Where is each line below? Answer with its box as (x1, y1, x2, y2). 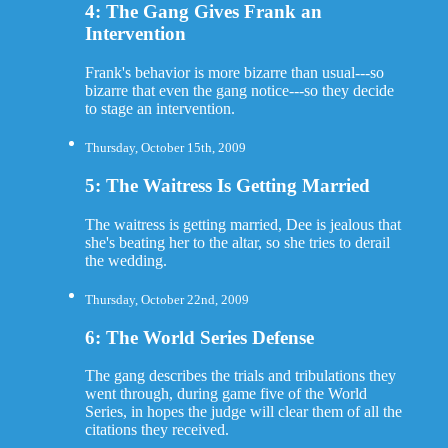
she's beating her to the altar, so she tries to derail (84, 233, 390, 251)
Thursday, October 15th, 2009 (84, 140, 246, 156)
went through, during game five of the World (84, 385, 367, 403)
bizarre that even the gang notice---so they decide (84, 82, 394, 99)
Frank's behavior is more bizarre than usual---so (84, 64, 384, 81)
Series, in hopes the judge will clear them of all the (84, 403, 402, 421)
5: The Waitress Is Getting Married (84, 174, 370, 196)
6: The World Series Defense (84, 326, 314, 348)
